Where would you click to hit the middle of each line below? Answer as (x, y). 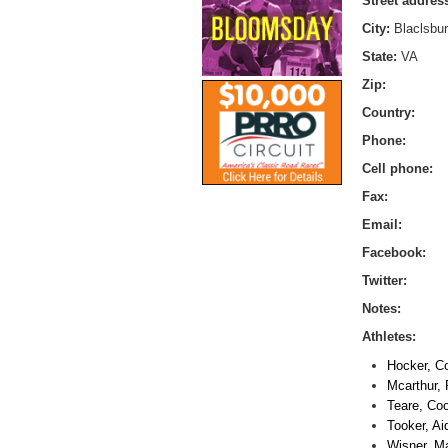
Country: (388, 112)
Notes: (381, 308)
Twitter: (384, 280)
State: (381, 56)
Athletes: (389, 336)
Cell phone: (397, 168)
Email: (382, 224)
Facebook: (394, 252)
